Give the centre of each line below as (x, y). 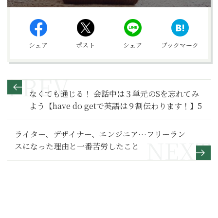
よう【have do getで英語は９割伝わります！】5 (116, 106)
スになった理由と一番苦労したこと (77, 146)
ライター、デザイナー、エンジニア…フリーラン (100, 134)
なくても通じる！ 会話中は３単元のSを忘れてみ (114, 94)
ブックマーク (180, 45)
